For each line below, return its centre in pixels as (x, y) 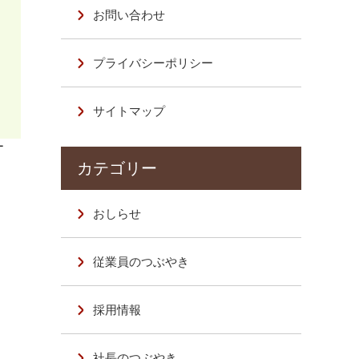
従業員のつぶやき (141, 262)
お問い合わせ (129, 15)
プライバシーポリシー (153, 63)
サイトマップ (129, 111)
